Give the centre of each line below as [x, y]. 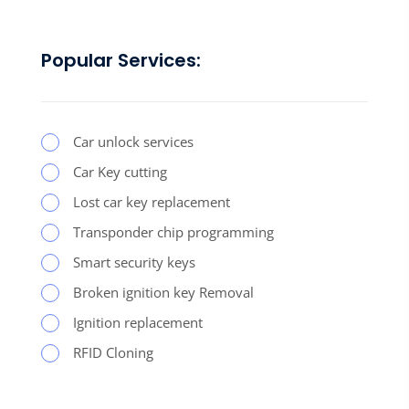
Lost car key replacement [152, 201]
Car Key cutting [120, 171]
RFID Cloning [113, 352]
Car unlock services [133, 141]
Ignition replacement [138, 322]
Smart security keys [134, 262]
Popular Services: [121, 60]
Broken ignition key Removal [163, 292]
